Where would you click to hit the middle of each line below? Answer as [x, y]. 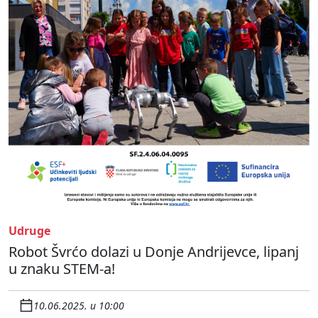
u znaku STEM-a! [62, 269]
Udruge [29, 231]
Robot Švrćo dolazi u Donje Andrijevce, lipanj [154, 252]
